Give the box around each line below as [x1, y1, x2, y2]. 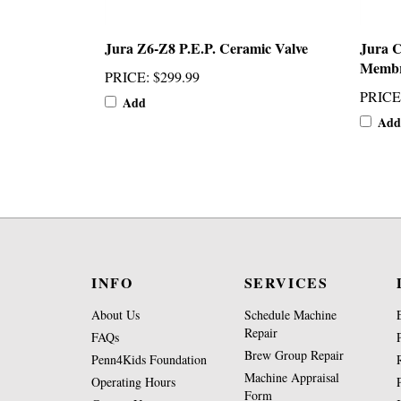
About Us [91, 306, 140, 323]
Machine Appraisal [243, 369, 339, 386]
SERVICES [243, 272, 328, 293]
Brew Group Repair [243, 346, 344, 363]
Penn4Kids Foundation [91, 351, 207, 368]
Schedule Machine [243, 306, 337, 323]
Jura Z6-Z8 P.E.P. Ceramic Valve [105, 38, 308, 58]
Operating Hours [91, 373, 175, 390]
